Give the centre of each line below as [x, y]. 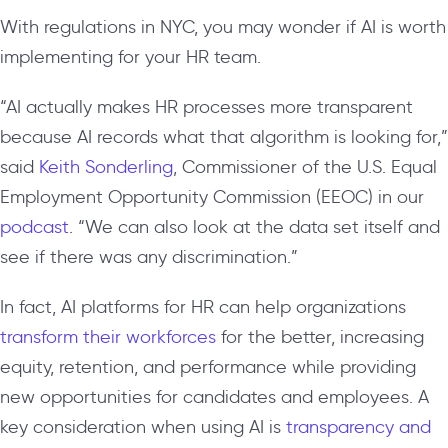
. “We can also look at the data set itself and [254, 226]
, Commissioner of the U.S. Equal [305, 166]
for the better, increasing [320, 336]
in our [401, 196]
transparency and [358, 426]
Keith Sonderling [106, 166]
